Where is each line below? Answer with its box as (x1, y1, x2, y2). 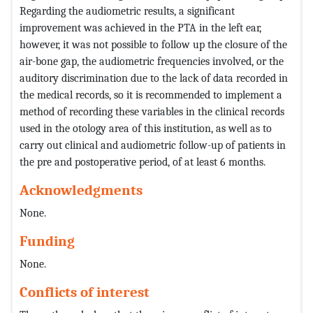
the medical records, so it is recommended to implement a (20, 87, 282, 101)
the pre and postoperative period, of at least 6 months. (20, 154, 265, 168)
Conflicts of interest (20, 283, 150, 300)
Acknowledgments (20, 181, 143, 198)
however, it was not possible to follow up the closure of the (20, 37, 287, 51)
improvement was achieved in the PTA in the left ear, (20, 20, 261, 34)
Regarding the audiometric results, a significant (20, 3, 235, 17)
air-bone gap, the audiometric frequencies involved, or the (20, 54, 284, 68)
